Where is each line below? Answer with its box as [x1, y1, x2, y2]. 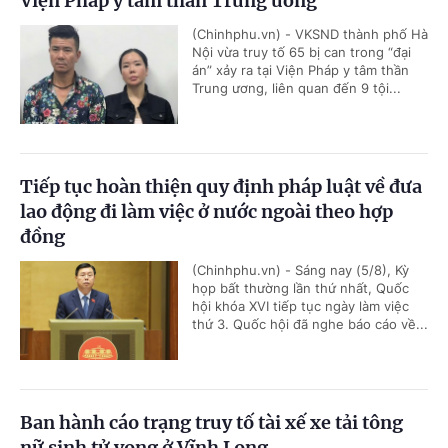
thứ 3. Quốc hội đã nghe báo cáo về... [192, 315, 428, 332]
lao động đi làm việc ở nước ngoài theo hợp [20, 199, 393, 223]
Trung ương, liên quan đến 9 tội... [192, 79, 401, 96]
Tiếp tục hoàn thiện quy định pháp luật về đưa [20, 174, 422, 198]
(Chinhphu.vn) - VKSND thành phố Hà [192, 25, 428, 42]
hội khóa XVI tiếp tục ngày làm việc [192, 297, 409, 314]
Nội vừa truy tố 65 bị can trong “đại [192, 43, 411, 60]
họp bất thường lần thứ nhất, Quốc [192, 279, 409, 296]
